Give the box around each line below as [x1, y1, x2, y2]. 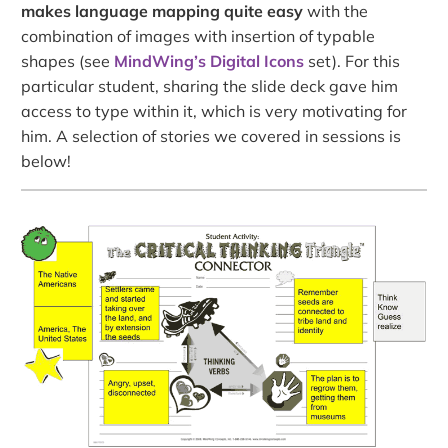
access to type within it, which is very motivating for [21, 101, 408, 121]
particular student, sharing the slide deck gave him [21, 76, 399, 96]
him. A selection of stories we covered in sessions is [21, 126, 402, 146]
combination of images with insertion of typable [21, 26, 376, 46]
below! [21, 151, 72, 171]
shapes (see [21, 51, 115, 71]
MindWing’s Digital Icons [114, 51, 305, 71]
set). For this [304, 51, 401, 71]
